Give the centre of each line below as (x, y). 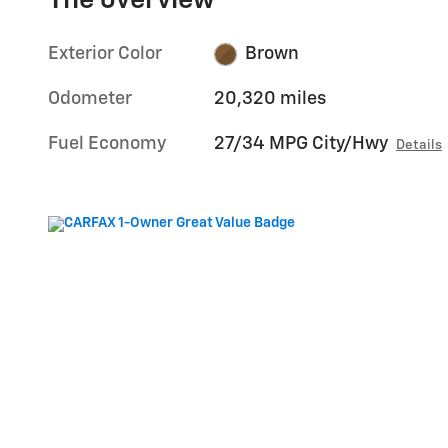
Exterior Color (105, 54)
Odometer (90, 99)
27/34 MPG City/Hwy (301, 144)
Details (419, 145)
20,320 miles (270, 99)
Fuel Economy (107, 144)
